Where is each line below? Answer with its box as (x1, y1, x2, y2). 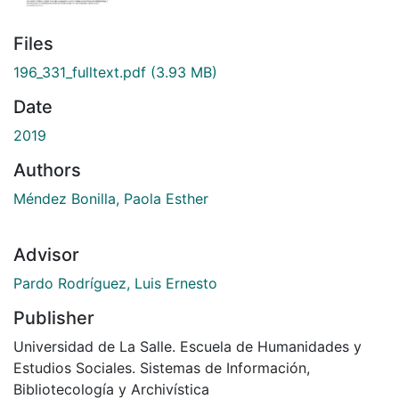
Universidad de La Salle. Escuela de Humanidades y (13, 338, 362, 356)
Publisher (13, 307, 94, 330)
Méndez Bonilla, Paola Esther (13, 190, 208, 208)
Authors (13, 159, 81, 182)
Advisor (13, 244, 79, 266)
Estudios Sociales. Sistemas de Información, (13, 359, 310, 378)
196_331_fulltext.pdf (13, 63, 146, 82)
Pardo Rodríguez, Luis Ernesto (13, 274, 217, 293)
